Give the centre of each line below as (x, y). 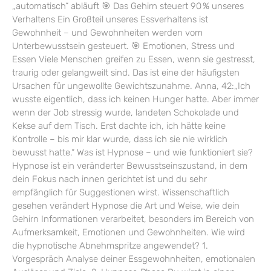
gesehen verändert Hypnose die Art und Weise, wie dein (126, 205)
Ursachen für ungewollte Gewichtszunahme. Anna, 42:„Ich (131, 86)
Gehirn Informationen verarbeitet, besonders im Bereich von (133, 219)
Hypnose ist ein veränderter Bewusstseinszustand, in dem (130, 165)
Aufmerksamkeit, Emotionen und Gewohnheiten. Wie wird (129, 232)
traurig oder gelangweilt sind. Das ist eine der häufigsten (126, 72)
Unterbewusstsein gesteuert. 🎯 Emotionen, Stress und (123, 46)
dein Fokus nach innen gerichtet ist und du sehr (109, 179)
